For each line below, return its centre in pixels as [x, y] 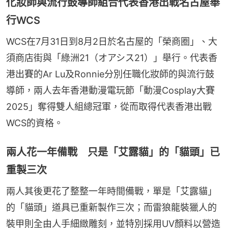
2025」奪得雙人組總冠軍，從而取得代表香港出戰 [109, 107]
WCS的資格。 [35, 123]
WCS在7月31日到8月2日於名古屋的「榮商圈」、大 [112, 42]
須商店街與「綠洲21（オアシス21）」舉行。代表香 [112, 58]
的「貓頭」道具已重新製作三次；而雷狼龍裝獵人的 [111, 208]
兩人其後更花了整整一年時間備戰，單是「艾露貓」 [111, 191]
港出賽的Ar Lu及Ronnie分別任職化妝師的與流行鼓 [110, 74]
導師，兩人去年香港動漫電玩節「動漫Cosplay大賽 [110, 91]
